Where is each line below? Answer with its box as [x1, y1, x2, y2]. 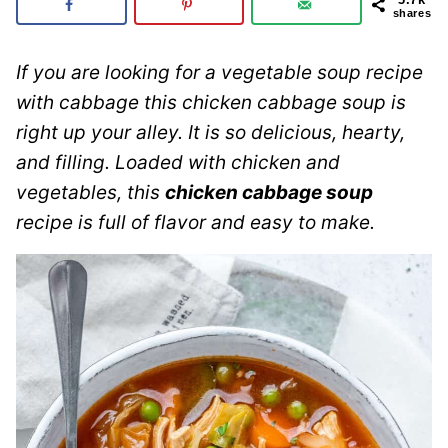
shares [392, 7, 432, 19]
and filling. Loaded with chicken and [16, 150, 340, 174]
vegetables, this [16, 180, 165, 204]
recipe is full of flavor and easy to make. [16, 210, 375, 234]
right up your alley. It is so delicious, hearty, [16, 120, 405, 144]
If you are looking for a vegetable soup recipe [16, 60, 423, 84]
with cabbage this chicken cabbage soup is [16, 90, 406, 114]
